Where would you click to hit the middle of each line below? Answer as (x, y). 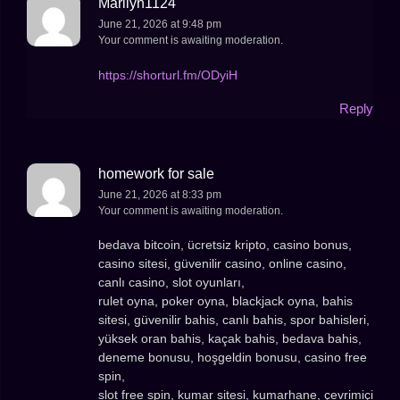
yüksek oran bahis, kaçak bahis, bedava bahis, (230, 339)
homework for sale (156, 174)
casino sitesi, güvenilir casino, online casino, (222, 264)
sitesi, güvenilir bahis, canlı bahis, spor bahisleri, (234, 320)
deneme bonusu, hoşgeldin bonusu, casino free (233, 358)
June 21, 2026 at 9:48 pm (160, 25)
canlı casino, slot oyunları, (171, 283)
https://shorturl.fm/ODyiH (168, 75)
